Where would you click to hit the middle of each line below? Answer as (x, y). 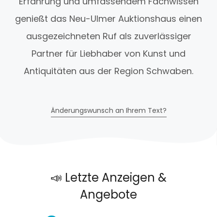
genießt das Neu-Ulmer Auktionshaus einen (108, 19)
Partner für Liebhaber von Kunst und (108, 54)
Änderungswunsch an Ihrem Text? (108, 111)
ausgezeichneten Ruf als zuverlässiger (108, 36)
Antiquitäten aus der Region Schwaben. (108, 71)
